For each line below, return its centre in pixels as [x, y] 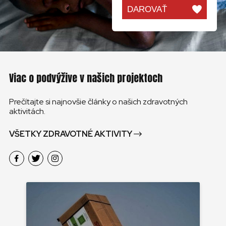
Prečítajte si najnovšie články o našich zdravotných [98, 101]
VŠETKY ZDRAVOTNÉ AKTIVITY [71, 134]
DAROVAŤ [147, 9]
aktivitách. [27, 111]
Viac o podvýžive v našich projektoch [86, 78]
